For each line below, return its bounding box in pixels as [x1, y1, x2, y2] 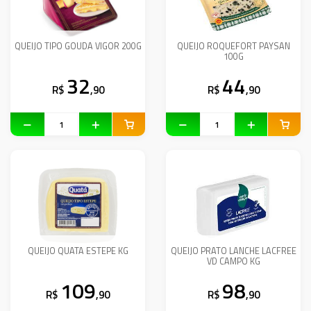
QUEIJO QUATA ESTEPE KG [27, 244, 128, 258]
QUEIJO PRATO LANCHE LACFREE [170, 244, 296, 258]
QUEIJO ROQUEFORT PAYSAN [176, 40, 290, 53]
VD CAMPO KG [206, 255, 260, 268]
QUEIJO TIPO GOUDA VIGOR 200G [14, 40, 142, 53]
